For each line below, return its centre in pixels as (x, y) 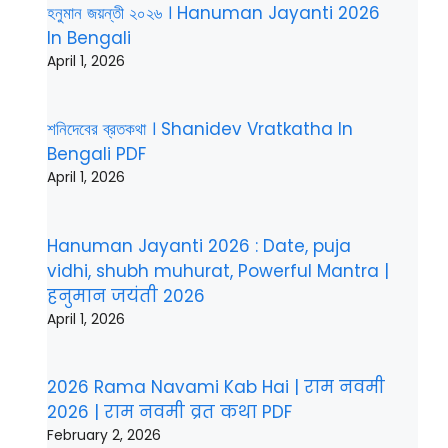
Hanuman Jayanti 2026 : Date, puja (199, 245)
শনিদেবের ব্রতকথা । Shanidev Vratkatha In (200, 129)
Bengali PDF (96, 154)
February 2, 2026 (104, 434)
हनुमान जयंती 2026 (126, 295)
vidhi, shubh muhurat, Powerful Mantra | (218, 270)
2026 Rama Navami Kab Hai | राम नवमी (216, 386)
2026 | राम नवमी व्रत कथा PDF (169, 411)
